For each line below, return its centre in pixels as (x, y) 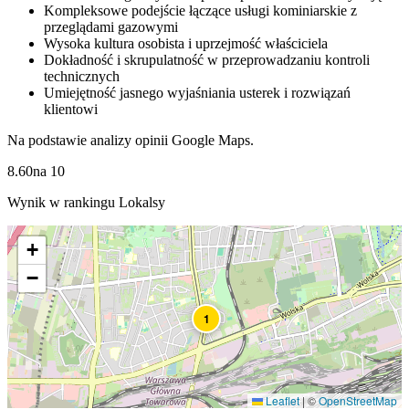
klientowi (71, 110)
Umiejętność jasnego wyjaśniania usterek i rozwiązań (197, 93)
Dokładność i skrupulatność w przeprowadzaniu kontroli (207, 60)
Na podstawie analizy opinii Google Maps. (131, 141)
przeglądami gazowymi (111, 27)
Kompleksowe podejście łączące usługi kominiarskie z (200, 11)
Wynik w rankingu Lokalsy (86, 203)
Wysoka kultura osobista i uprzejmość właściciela (186, 44)
